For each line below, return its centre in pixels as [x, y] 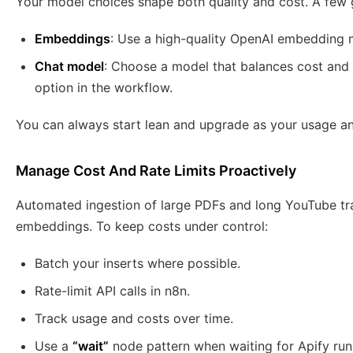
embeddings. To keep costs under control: [142, 227]
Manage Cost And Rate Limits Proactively [156, 171]
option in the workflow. [104, 88]
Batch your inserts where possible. [137, 264]
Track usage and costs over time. [134, 319]
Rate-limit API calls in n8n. [112, 291]
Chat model [69, 67]
